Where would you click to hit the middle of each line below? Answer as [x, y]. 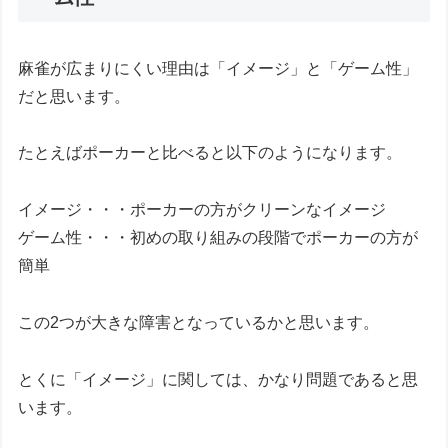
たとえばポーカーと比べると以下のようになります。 [210, 153]
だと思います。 [74, 96]
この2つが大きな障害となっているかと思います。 [199, 323]
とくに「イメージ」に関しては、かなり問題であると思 [218, 379]
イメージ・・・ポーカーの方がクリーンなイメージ [202, 210]
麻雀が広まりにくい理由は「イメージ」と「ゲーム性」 [218, 68]
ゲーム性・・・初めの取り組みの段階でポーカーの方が [218, 238]
